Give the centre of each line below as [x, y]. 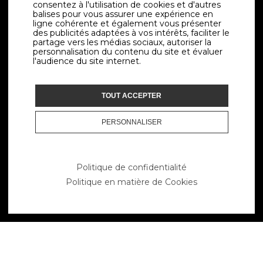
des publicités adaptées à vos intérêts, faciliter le [131, 33]
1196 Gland [131, 15]
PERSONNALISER [131, 122]
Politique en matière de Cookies [131, 182]
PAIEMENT [138, 247]
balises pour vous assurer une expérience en [123, 14]
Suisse [131, 26]
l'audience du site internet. [87, 61]
